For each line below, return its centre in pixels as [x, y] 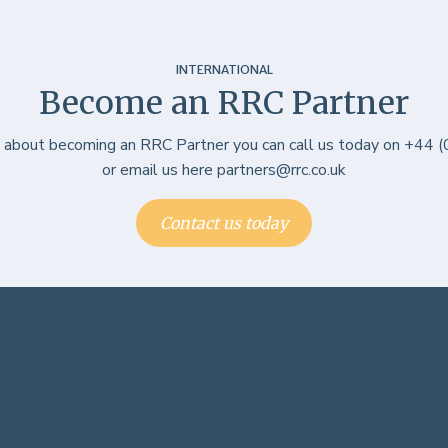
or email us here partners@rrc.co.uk [224, 170]
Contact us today [224, 223]
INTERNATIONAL [224, 69]
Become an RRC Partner [224, 103]
